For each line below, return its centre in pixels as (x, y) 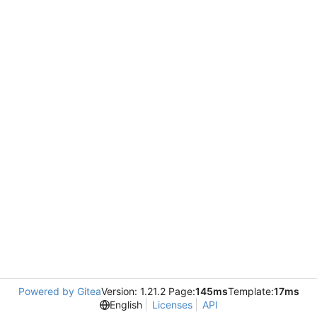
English (126, 305)
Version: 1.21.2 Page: (148, 291)
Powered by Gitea (59, 291)
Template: (250, 291)
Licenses (172, 305)
